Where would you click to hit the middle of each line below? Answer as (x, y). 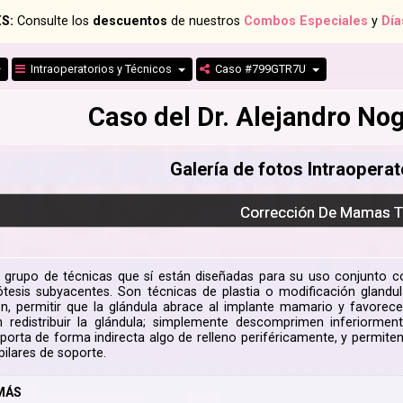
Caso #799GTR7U (260, 69)
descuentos (130, 21)
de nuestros (206, 21)
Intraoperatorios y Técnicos (100, 69)
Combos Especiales (306, 21)
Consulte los (53, 21)
